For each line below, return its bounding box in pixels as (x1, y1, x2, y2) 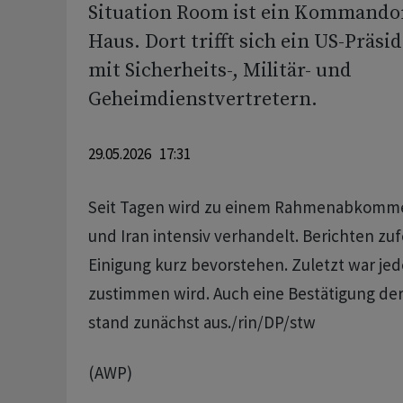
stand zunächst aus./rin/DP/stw (87, 311, 316, 333)
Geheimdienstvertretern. (87, 87, 318, 112)
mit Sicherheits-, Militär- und (87, 58, 352, 83)
